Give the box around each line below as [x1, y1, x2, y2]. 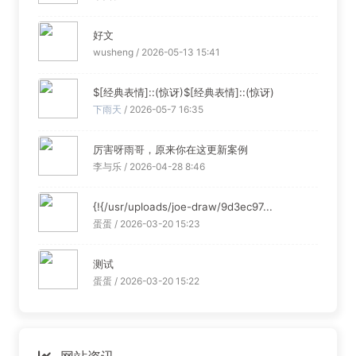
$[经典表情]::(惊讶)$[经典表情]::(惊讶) [92, 86, 274, 99]
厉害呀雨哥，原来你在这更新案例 [92, 142, 248, 156]
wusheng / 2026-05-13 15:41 [92, 46, 220, 59]
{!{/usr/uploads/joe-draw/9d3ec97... [92, 199, 273, 213]
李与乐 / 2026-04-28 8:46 [92, 160, 205, 172]
